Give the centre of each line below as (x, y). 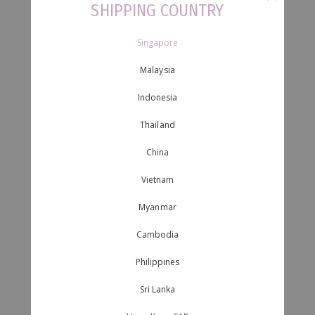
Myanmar (157, 207)
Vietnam (157, 179)
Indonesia (157, 97)
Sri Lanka (157, 289)
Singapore (157, 42)
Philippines (157, 262)
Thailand (157, 124)
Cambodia (157, 234)
